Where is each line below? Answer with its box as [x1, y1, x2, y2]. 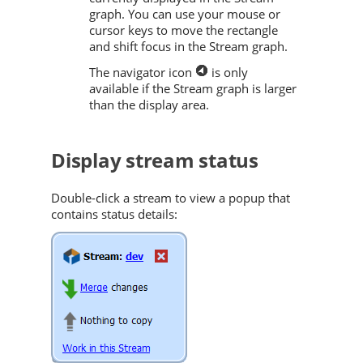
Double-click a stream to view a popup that [51, 189, 290, 206]
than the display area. [89, 96, 209, 113]
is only [208, 64, 248, 81]
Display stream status [51, 147, 258, 174]
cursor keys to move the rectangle [89, 22, 278, 39]
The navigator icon [89, 64, 195, 81]
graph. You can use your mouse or [89, 6, 280, 23]
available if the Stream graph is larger [89, 80, 297, 97]
